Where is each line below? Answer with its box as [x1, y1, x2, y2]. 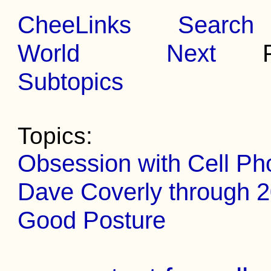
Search [178, 11, 255, 39]
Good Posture [18, 206, 166, 234]
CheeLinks [18, 11, 132, 39]
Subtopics [18, 68, 124, 96]
